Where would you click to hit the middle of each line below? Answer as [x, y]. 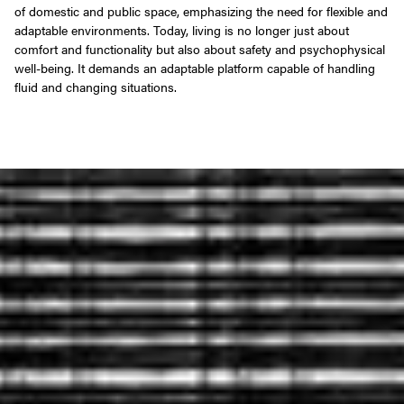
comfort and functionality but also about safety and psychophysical [200, 48]
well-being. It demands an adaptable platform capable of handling [195, 67]
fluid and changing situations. [96, 86]
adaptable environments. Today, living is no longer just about [182, 29]
